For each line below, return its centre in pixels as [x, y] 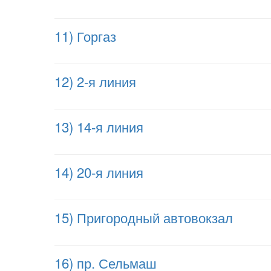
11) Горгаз [85, 36]
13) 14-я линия [99, 126]
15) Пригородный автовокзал [144, 217]
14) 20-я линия [99, 172]
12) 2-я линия [95, 81]
